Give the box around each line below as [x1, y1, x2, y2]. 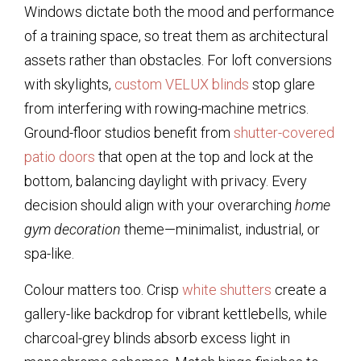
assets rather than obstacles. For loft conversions [24, 52, 332, 69]
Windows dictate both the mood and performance [24, 3, 334, 21]
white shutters [182, 280, 272, 298]
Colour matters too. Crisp [24, 280, 182, 298]
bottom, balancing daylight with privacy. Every [24, 172, 307, 190]
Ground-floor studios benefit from [24, 124, 234, 142]
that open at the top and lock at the [95, 148, 313, 166]
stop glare [249, 76, 315, 93]
